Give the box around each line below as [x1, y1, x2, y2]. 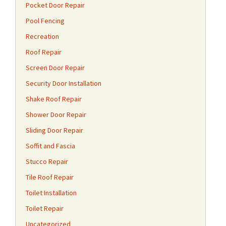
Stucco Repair [26, 157, 68, 166]
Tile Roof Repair [26, 173, 74, 182]
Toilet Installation [26, 188, 77, 197]
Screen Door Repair [26, 63, 85, 72]
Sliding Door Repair [26, 126, 83, 135]
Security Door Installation [26, 79, 101, 88]
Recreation [26, 32, 59, 41]
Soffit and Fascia [26, 141, 75, 150]
